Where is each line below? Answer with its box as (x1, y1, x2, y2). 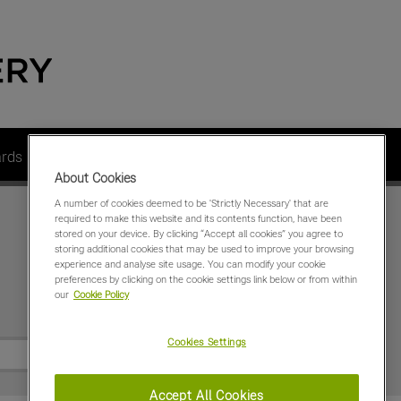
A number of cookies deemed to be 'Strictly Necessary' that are (55, 197, 328, 209)
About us (240, 148, 297, 166)
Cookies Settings (166, 336, 247, 348)
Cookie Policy (73, 288, 129, 301)
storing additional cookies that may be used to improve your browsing (55, 243, 354, 255)
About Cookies (55, 171, 136, 185)
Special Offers (144, 320, 231, 337)
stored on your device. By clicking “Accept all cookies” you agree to (55, 227, 343, 240)
